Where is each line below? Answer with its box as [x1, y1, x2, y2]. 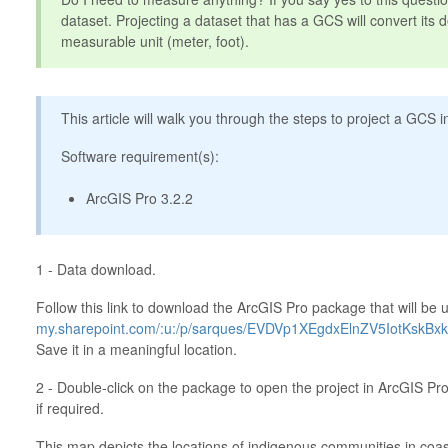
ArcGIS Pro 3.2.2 [85, 188, 193, 208]
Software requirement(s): [60, 146, 219, 166]
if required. [35, 398, 104, 418]
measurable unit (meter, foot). [60, 31, 249, 51]
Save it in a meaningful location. [35, 339, 237, 359]
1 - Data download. [35, 259, 156, 279]
